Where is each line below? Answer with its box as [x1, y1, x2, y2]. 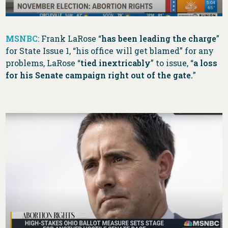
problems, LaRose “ [6, 58, 81, 69]
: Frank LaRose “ [38, 33, 102, 44]
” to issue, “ [151, 58, 194, 69]
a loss [193, 58, 218, 69]
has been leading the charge [101, 33, 217, 44]
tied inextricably [80, 58, 151, 69]
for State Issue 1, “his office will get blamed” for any [6, 45, 214, 56]
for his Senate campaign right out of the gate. [6, 70, 193, 81]
